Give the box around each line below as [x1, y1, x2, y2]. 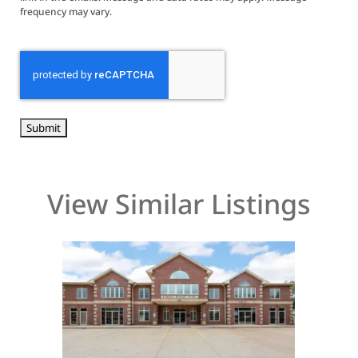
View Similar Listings [47, 185, 311, 222]
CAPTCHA [19, 55, 67, 70]
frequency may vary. [20, 5, 113, 18]
